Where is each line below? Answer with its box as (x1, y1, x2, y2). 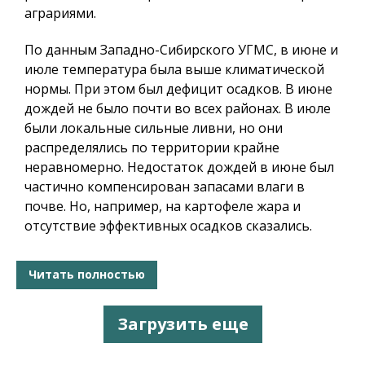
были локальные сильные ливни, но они (24, 118, 283, 137)
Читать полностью (29, 266, 145, 283)
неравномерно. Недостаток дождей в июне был (24, 157, 334, 176)
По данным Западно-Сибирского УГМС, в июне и (24, 40, 338, 59)
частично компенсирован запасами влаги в (24, 177, 305, 196)
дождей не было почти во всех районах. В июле (24, 99, 331, 117)
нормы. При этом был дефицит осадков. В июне (24, 79, 332, 98)
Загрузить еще (117, 312, 248, 335)
